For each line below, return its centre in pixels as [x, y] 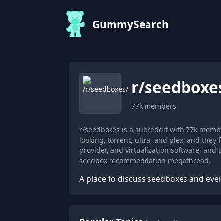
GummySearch [131, 24]
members [159, 106]
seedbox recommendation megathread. [145, 161]
